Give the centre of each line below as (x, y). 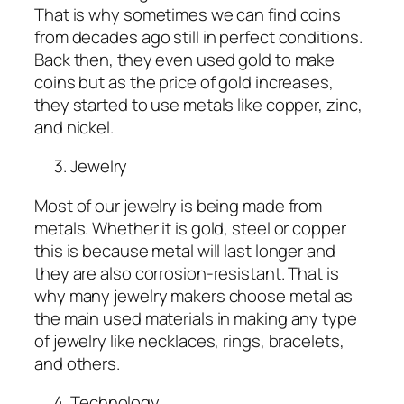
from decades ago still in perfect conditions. (198, 37)
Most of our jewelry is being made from (179, 205)
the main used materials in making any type (196, 318)
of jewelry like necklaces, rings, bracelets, (189, 340)
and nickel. (76, 127)
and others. (79, 363)
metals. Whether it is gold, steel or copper (190, 228)
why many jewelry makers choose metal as (194, 295)
